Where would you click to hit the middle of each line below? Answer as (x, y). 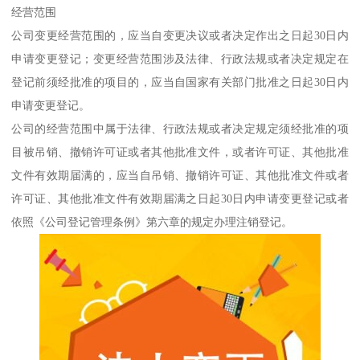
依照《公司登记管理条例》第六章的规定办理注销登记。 (152, 221)
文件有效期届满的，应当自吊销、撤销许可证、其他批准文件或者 (180, 175)
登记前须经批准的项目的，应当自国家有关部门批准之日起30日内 (180, 82)
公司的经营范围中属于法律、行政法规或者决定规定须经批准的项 (180, 128)
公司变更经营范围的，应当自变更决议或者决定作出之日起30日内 (180, 35)
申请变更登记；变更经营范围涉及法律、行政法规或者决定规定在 (180, 58)
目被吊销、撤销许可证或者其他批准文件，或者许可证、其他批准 (180, 151)
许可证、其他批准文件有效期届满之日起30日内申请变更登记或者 (180, 198)
